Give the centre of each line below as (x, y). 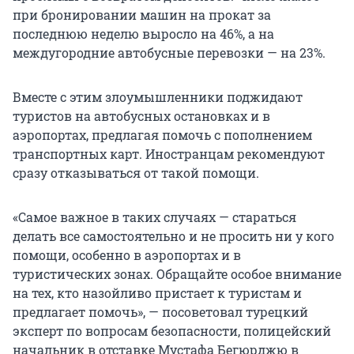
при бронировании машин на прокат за (142, 15)
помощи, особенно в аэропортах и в (127, 255)
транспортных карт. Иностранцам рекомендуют (169, 154)
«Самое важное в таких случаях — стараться (154, 217)
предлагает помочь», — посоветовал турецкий (160, 312)
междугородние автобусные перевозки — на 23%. (169, 53)
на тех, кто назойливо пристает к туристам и (157, 293)
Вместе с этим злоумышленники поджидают (158, 97)
